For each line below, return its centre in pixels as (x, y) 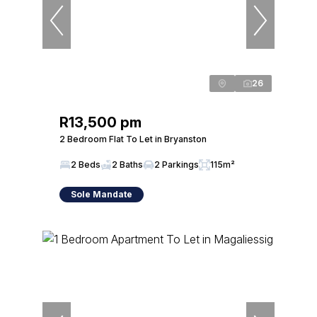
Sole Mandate (102, 194)
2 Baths (127, 165)
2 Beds (86, 165)
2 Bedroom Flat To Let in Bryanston (133, 139)
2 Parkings (177, 165)
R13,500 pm (100, 122)
